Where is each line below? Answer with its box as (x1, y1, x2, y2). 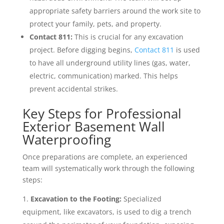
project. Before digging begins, (29, 45, 134, 55)
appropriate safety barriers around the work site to (29, 6, 200, 16)
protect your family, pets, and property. (29, 19, 161, 29)
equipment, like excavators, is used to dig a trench (22, 207, 191, 217)
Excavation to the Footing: (30, 194, 121, 204)
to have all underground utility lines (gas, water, (29, 58, 190, 68)
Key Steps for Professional (22, 104, 181, 123)
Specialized (121, 194, 161, 204)
